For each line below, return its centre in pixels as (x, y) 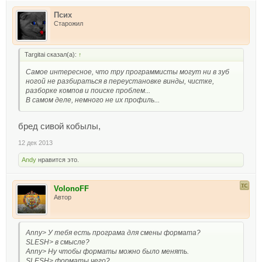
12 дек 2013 (35, 142)
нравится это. (58, 159)
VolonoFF (71, 188)
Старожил (68, 23)
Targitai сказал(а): (51, 54)
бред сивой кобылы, (59, 126)
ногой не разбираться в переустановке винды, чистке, (120, 81)
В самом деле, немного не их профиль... (93, 100)
